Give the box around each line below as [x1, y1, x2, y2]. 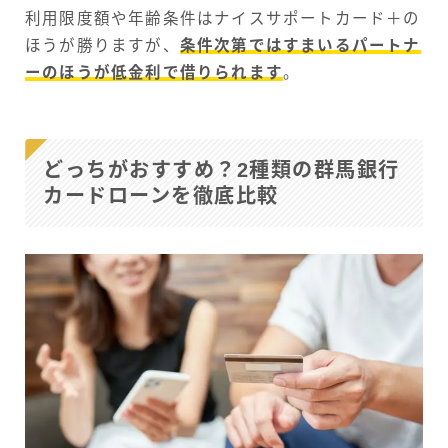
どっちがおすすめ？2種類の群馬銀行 [43, 158, 400, 181]
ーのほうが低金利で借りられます [25, 64, 283, 82]
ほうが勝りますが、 [25, 37, 180, 55]
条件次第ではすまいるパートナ [179, 37, 421, 55]
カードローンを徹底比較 [43, 184, 279, 207]
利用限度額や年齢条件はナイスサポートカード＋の [25, 10, 421, 28]
